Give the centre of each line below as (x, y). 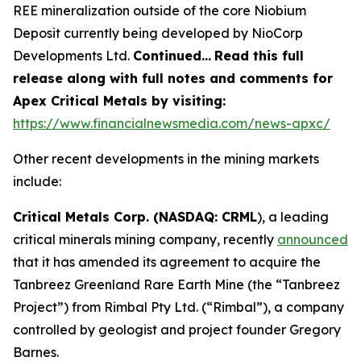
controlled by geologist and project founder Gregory (177, 329)
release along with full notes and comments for (173, 78)
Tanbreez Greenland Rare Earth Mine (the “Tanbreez (176, 284)
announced (313, 239)
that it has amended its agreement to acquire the (167, 261)
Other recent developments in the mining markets (166, 158)
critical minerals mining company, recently (145, 239)
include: (37, 181)
